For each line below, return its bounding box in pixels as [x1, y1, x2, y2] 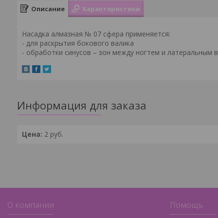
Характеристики [82, 4, 140, 13]
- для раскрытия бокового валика [22, 38, 134, 48]
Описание [31, 4, 65, 13]
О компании [7, 200, 54, 210]
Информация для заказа [17, 98, 146, 113]
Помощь [170, 200, 204, 210]
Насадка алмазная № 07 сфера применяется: [22, 29, 170, 38]
